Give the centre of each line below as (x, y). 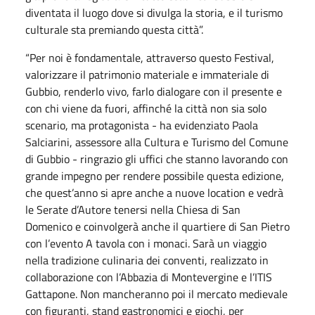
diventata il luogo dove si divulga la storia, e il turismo (154, 13)
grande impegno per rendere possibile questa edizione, (155, 176)
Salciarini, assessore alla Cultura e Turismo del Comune (157, 142)
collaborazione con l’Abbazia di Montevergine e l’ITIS (149, 277)
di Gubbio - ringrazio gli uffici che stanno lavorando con (157, 159)
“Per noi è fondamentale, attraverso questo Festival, (150, 58)
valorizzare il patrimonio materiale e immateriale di (147, 75)
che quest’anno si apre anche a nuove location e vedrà (154, 193)
